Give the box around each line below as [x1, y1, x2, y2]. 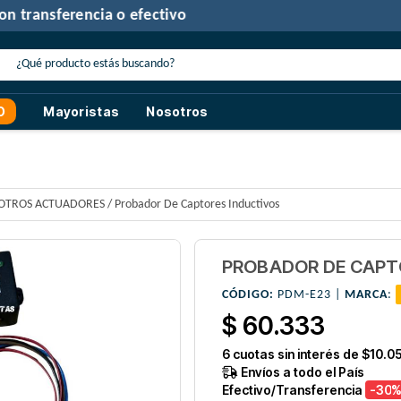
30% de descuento [37, 7, 168, 24]
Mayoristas [43, 103, 120, 119]
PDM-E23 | [273, 288, 345, 303]
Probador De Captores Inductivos [115, 198, 279, 212]
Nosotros [146, 103, 209, 119]
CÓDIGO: [221, 288, 274, 303]
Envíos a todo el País [237, 364, 364, 380]
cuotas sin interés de [229, 346, 362, 363]
